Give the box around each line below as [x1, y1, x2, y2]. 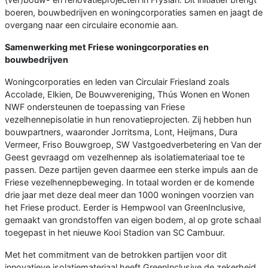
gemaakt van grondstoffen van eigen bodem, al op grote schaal [5, 215, 261, 226]
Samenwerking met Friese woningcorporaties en [5, 42, 209, 53]
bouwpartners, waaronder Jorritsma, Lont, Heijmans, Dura [5, 127, 237, 138]
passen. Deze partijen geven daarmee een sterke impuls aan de [5, 165, 258, 175]
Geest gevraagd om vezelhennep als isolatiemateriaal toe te [5, 152, 245, 163]
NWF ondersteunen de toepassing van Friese [5, 102, 185, 112]
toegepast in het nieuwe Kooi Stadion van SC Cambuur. [5, 227, 225, 238]
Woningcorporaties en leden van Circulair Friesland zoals [5, 77, 230, 87]
